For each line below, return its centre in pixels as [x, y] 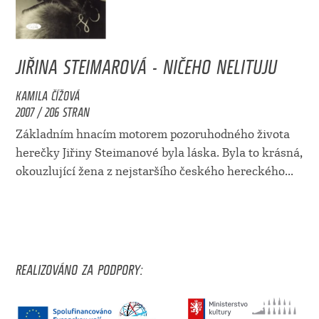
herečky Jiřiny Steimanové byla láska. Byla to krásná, [159, 153]
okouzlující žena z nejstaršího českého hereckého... [154, 172]
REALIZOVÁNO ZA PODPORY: [79, 267]
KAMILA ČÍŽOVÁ [47, 94]
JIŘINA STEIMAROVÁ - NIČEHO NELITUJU [146, 63]
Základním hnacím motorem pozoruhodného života [152, 135]
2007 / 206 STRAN [52, 110]
